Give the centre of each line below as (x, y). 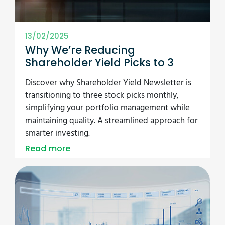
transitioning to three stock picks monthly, (102, 96)
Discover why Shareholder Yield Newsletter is (108, 83)
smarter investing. (58, 134)
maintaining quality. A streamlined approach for (111, 121)
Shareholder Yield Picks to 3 (99, 63)
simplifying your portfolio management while (107, 108)
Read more (48, 149)
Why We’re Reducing (80, 50)
